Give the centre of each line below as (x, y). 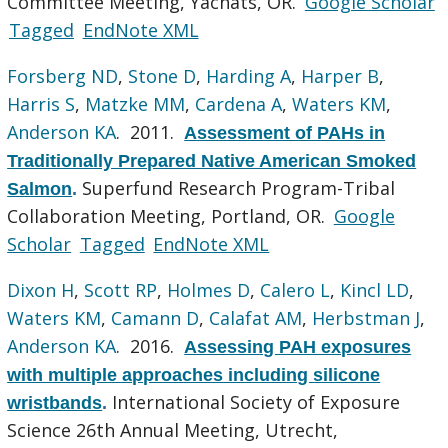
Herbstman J (366, 317)
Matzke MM (135, 103)
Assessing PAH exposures (298, 346)
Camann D (155, 317)
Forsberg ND (63, 75)
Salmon (40, 188)
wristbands (55, 402)
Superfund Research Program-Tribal (239, 187)
